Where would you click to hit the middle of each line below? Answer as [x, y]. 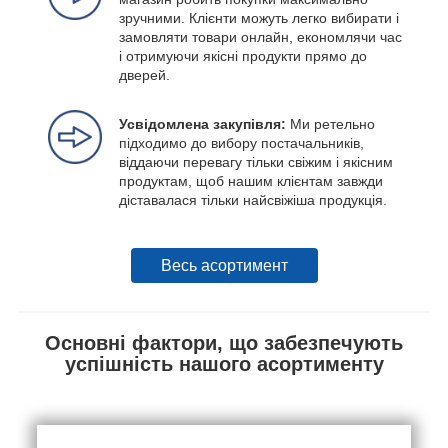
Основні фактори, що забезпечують [224, 342]
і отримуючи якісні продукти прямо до [243, 55]
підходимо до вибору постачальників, [241, 142]
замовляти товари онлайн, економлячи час [260, 36]
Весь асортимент [224, 265]
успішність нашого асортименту [224, 363]
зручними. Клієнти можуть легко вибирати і [259, 17]
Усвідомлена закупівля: [204, 123]
